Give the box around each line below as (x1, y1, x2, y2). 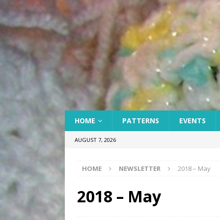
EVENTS (179, 116, 206, 125)
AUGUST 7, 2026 (75, 136, 116, 143)
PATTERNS (122, 116, 159, 125)
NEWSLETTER (119, 164, 161, 173)
